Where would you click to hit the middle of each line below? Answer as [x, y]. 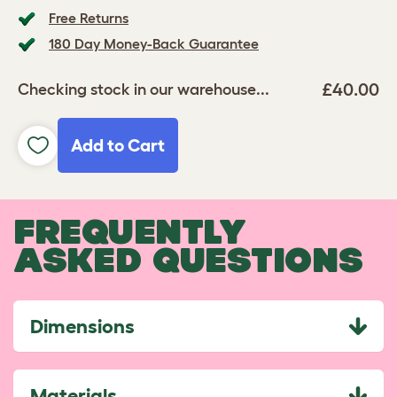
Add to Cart [118, 145]
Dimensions [82, 326]
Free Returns [89, 18]
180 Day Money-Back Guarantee [154, 43]
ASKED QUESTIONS [188, 260]
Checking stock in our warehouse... [144, 89]
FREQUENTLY [130, 231]
